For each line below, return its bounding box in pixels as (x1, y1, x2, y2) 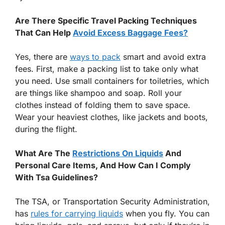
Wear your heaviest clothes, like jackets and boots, (15, 112, 208, 123)
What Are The (15, 148, 72, 159)
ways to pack (70, 52, 121, 62)
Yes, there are (15, 52, 70, 62)
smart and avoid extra (121, 52, 206, 62)
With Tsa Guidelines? (15, 172, 98, 183)
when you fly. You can (123, 208, 209, 219)
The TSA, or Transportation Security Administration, (15, 196, 210, 207)
